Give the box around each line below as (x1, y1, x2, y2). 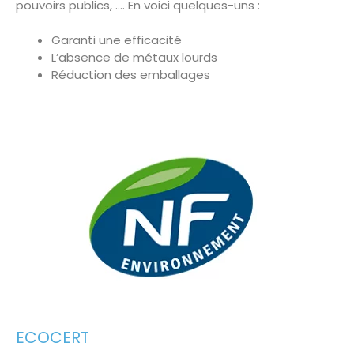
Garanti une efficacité (51, 32, 182, 49)
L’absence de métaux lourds (51, 49, 217, 66)
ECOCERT (16, 326, 89, 348)
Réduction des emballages (51, 66, 210, 84)
